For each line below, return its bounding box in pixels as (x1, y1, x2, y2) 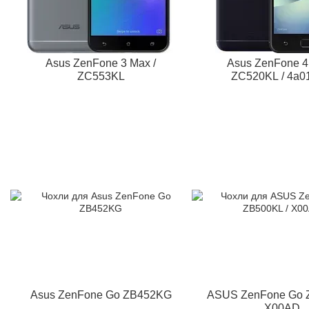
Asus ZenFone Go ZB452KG (30, 289, 172, 301)
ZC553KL (77, 70, 125, 82)
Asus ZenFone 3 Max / (46, 57, 157, 69)
